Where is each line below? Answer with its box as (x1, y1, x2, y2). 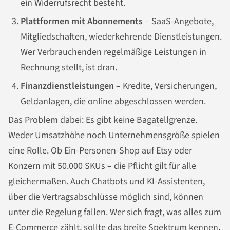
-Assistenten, (155, 175, 205, 188)
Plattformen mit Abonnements (21, 15, 143, 28)
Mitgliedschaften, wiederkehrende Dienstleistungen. (21, 30, 222, 44)
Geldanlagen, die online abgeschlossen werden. (21, 95, 206, 108)
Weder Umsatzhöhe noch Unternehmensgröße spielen (8, 129, 220, 142)
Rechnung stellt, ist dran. (21, 61, 117, 74)
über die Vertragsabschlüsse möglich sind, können (8, 190, 203, 204)
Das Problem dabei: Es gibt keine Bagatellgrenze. (8, 113, 197, 127)
